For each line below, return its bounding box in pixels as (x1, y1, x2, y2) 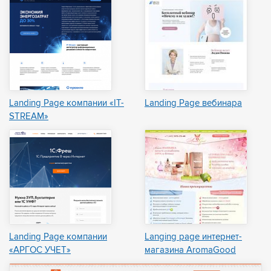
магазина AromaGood (145, 244, 236, 256)
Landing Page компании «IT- (9, 97, 124, 109)
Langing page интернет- (145, 230, 242, 243)
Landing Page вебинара (145, 97, 242, 109)
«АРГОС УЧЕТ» (9, 244, 71, 256)
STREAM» (9, 111, 48, 123)
